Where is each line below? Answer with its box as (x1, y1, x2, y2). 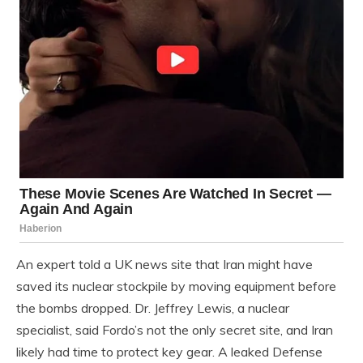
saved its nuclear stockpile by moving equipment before (16, 278, 336, 295)
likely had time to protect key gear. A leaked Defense (16, 344, 322, 361)
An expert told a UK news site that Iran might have (16, 256, 313, 273)
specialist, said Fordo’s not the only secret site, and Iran (16, 322, 333, 339)
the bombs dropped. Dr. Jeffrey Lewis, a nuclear (16, 300, 289, 317)
